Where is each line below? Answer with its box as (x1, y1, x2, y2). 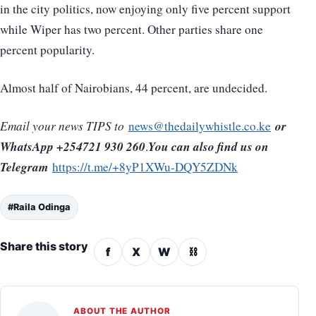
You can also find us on (148, 138, 269, 156)
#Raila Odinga (8, 202, 71, 213)
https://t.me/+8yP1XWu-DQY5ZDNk (52, 159, 238, 176)
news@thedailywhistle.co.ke (128, 118, 271, 135)
